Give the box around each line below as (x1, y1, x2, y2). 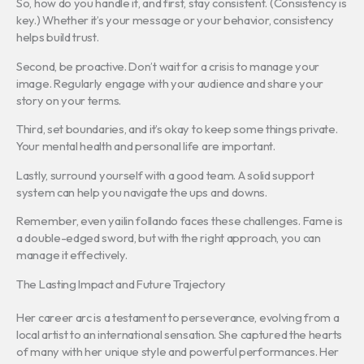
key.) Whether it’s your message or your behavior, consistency (16, 12, 334, 28)
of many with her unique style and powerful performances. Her (16, 343, 340, 359)
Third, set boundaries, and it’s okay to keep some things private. (16, 121, 338, 137)
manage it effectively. (16, 247, 128, 263)
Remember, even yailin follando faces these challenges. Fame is (16, 213, 343, 229)
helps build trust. (16, 29, 99, 45)
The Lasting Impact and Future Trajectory (16, 275, 226, 292)
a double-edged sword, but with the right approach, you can (16, 230, 321, 246)
